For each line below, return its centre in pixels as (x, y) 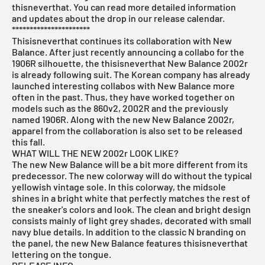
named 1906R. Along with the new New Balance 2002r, (123, 119)
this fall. (28, 142)
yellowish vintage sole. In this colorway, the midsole (119, 187)
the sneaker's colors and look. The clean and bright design (131, 209)
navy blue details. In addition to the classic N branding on (129, 232)
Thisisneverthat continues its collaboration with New (122, 41)
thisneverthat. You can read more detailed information (124, 7)
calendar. (205, 18)
